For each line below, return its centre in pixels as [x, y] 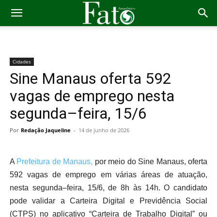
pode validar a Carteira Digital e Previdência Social [108, 201]
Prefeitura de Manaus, [55, 162]
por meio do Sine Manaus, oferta [150, 162]
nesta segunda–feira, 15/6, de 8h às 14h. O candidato [108, 188]
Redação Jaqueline [46, 130]
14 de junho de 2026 [104, 130]
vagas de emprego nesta [92, 96]
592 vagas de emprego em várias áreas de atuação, [108, 175]
